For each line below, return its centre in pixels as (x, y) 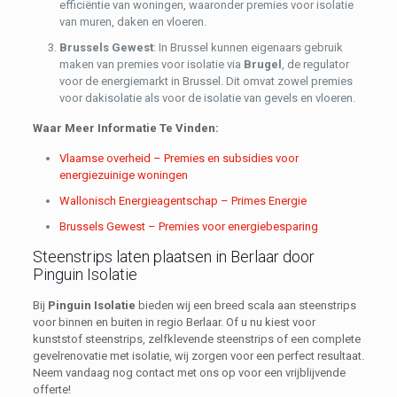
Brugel (262, 65)
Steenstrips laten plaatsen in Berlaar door (173, 257)
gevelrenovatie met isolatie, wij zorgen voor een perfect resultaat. (198, 356)
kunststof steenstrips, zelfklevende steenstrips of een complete (196, 339)
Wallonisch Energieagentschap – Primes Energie (183, 201)
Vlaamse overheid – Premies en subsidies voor (179, 159)
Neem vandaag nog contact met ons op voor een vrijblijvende (189, 373)
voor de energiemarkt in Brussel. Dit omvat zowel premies (206, 82)
